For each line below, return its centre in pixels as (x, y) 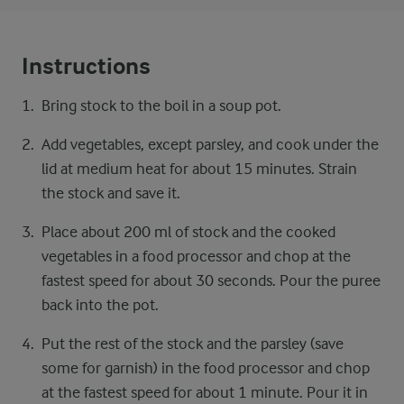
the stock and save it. (111, 193)
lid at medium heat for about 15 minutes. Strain (199, 169)
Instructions (86, 66)
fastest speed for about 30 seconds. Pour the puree (211, 280)
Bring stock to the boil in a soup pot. (161, 106)
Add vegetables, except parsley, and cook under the (210, 144)
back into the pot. (100, 305)
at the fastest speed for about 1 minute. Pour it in (205, 392)
